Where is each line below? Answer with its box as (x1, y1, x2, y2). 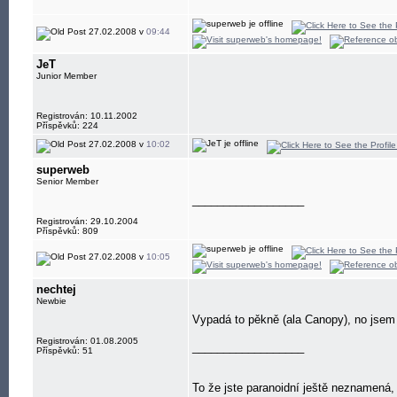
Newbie (36, 296, 66, 306)
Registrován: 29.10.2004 (36, 216, 138, 226)
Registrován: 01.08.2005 (36, 336, 138, 346)
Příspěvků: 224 (36, 121, 98, 130)
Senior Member (36, 176, 98, 186)
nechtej (36, 283, 76, 296)
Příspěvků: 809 (36, 226, 98, 236)
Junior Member (36, 71, 97, 81)
